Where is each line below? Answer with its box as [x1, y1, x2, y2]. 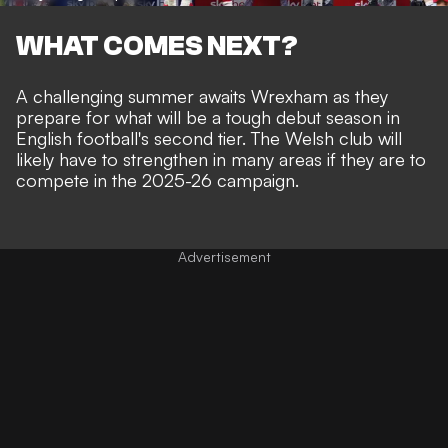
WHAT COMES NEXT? [16, 29, 298, 62]
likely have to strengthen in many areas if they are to [16, 147, 426, 170]
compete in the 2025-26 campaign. [16, 168, 299, 191]
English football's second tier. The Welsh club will [16, 126, 402, 149]
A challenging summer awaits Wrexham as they [16, 84, 388, 107]
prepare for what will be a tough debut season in [16, 105, 400, 128]
